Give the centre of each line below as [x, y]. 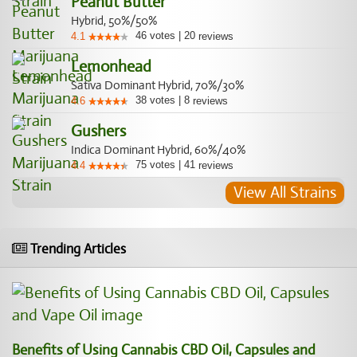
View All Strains [285, 192]
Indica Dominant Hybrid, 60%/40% [158, 150]
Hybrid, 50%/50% [114, 21]
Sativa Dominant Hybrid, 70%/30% [157, 85]
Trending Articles [76, 249]
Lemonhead [111, 67]
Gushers [98, 131]
